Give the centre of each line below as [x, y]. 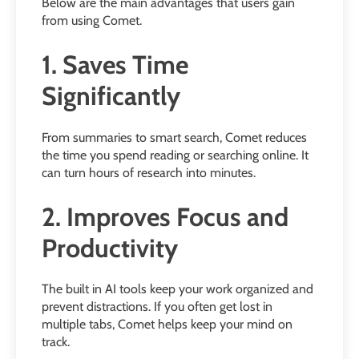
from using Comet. [92, 21]
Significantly [111, 96]
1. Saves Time [115, 65]
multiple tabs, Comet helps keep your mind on [167, 325]
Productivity [110, 248]
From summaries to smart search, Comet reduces [174, 137]
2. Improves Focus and [165, 216]
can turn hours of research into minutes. [149, 172]
